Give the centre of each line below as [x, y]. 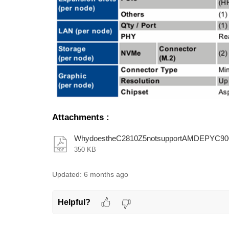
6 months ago [106, 175]
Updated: [67, 175]
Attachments [78, 118]
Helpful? [74, 202]
